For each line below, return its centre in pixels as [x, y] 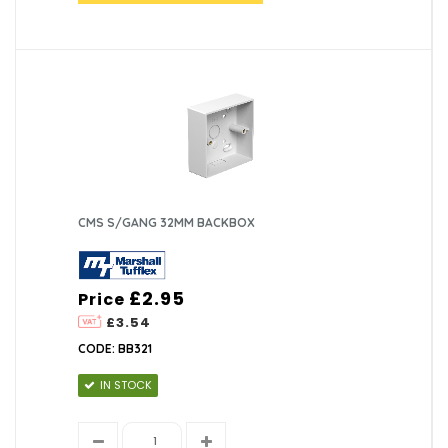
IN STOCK [126, 384]
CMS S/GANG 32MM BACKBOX [167, 222]
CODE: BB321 [115, 348]
